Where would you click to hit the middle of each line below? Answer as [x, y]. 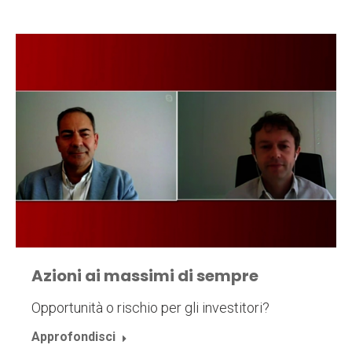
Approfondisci [73, 337]
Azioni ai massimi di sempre [145, 276]
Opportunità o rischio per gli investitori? [150, 308]
